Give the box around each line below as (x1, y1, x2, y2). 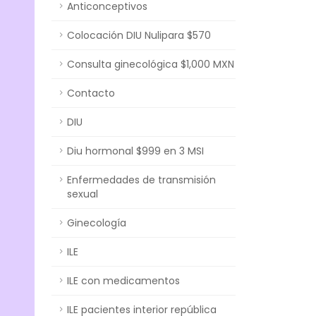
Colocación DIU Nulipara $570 (67, 28, 211, 42)
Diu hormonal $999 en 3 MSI (67, 144, 204, 158)
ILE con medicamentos (67, 274, 180, 288)
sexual (67, 187, 98, 201)
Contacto (67, 86, 115, 100)
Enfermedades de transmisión (67, 173, 216, 187)
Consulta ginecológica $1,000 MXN (67, 57, 234, 71)
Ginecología (67, 216, 126, 230)
